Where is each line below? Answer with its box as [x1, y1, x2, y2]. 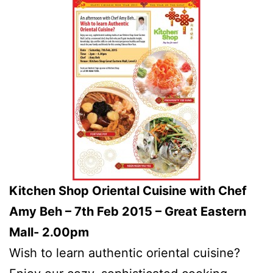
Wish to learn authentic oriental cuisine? [9, 245, 240, 260]
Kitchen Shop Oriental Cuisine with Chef [9, 183, 247, 198]
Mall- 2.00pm [9, 224, 89, 239]
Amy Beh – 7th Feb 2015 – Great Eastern [9, 204, 246, 219]
